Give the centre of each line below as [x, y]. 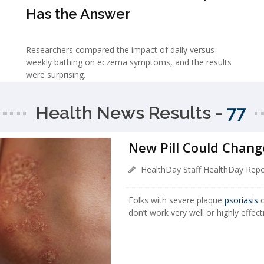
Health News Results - [131, 113]
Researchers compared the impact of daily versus [120, 50]
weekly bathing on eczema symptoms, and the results [129, 62]
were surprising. [56, 75]
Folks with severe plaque [177, 200]
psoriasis [242, 200]
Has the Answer [78, 14]
